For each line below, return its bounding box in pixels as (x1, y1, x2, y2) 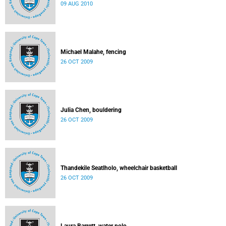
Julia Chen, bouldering (61, 106, 122, 114)
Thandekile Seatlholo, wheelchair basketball (61, 164, 177, 172)
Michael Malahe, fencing (61, 48, 126, 55)
